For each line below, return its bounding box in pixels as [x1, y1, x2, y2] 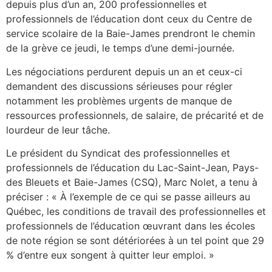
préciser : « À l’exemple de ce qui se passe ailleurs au [6, 190, 250, 203]
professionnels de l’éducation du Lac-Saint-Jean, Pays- [6, 161, 259, 174]
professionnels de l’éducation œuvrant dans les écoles [6, 219, 255, 232]
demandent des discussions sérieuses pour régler [6, 80, 233, 92]
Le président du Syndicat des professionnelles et [6, 146, 230, 159]
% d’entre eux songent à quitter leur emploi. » [6, 248, 214, 261]
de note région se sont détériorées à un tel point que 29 [6, 234, 264, 246]
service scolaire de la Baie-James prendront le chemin [6, 27, 255, 40]
